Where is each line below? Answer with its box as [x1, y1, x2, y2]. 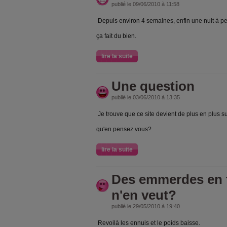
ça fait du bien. [96, 32, 138, 40]
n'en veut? [111, 187, 176, 203]
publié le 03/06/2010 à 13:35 [111, 94, 180, 100]
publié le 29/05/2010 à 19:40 [111, 203, 180, 209]
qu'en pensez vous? [96, 125, 152, 133]
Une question [111, 78, 195, 94]
